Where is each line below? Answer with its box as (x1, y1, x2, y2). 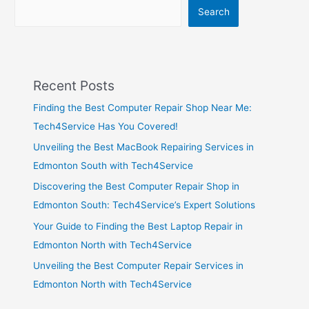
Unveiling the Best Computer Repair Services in (33, 260, 244, 272)
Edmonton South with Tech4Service (33, 159, 194, 171)
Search (197, 6, 230, 18)
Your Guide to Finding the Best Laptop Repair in (33, 220, 243, 232)
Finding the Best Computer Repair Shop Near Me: (33, 101, 252, 113)
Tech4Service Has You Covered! (33, 120, 179, 132)
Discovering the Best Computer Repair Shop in (33, 181, 240, 192)
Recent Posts (33, 77, 115, 94)
